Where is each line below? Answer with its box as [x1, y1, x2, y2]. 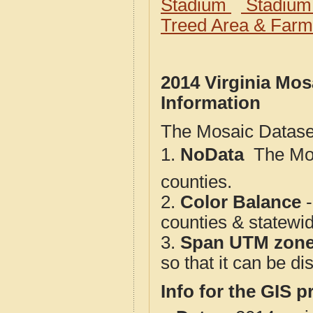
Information [161, 93, 261, 112]
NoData [180, 145, 249, 164]
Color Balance [180, 192, 301, 212]
